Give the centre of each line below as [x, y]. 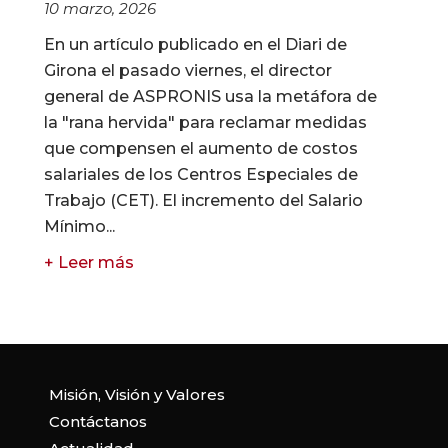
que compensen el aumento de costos [201, 149]
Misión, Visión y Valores [136, 395]
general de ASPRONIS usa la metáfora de [210, 97]
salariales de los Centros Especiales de [201, 175]
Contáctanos [97, 422]
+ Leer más [89, 263]
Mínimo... [79, 227]
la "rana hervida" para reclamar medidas [205, 123]
